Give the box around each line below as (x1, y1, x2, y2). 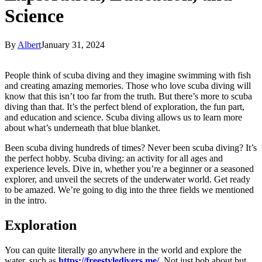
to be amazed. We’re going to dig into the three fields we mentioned (5, 184, 254, 195)
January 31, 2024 (41, 39, 105, 50)
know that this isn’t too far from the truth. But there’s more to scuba (5, 91, 252, 101)
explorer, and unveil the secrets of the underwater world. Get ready (5, 174, 250, 184)
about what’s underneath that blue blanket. (5, 122, 160, 133)
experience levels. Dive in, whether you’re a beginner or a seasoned (5, 163, 254, 174)
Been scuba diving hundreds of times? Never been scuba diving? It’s (5, 142, 257, 153)
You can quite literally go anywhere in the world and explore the (5, 244, 242, 255)
